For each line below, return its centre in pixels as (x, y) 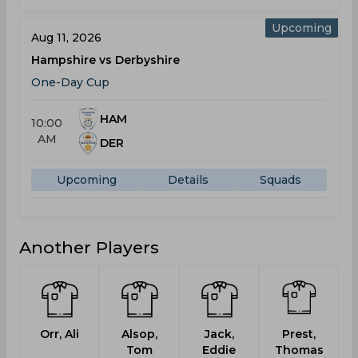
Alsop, (139, 334)
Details (188, 180)
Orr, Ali (59, 334)
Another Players (89, 247)
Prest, (299, 334)
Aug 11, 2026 (66, 38)
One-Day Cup (70, 82)
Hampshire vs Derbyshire (105, 60)
